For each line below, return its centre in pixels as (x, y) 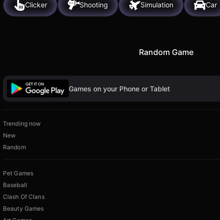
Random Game (166, 52)
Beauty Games (24, 209)
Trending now (22, 124)
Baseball (15, 185)
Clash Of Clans (24, 197)
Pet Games (18, 173)
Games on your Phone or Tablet (119, 88)
